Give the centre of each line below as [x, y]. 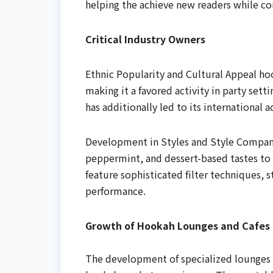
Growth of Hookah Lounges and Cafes [178, 226]
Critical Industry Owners [145, 39]
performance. [115, 191]
